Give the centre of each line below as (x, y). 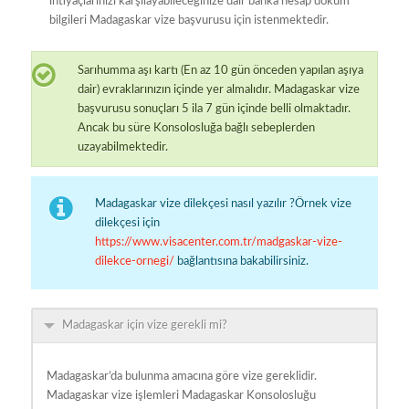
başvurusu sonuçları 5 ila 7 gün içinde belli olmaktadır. (214, 110)
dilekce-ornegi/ (134, 262)
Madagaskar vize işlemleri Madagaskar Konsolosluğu (181, 396)
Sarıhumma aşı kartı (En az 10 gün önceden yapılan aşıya (220, 71)
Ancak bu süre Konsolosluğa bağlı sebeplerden (196, 129)
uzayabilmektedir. (122, 148)
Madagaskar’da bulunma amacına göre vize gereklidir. (181, 377)
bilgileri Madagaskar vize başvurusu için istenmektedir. (189, 21)
